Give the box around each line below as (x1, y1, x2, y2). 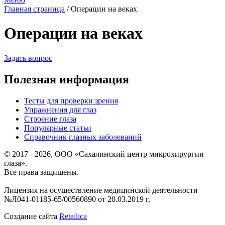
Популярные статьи (24, 123, 91, 132)
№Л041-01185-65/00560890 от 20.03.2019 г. (4, 194, 150, 203)
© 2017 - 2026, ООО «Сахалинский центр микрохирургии (4, 149, 204, 158)
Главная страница (4, 4, 65, 13)
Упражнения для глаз (24, 105, 96, 114)
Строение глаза (24, 114, 76, 123)
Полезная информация (4, 72, 129, 86)
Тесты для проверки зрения (24, 96, 118, 105)
